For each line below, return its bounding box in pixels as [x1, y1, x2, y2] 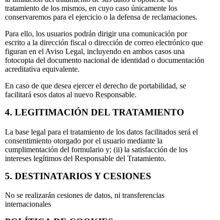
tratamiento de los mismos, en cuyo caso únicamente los [5, 4, 177, 13]
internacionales [5, 199, 51, 208]
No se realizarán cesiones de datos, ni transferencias [5, 191, 165, 199]
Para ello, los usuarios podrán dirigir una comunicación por [5, 29, 187, 38]
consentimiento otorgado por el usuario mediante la [5, 136, 163, 145]
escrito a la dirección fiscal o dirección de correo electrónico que [5, 38, 203, 47]
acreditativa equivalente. [5, 65, 80, 74]
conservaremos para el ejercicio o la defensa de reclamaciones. [5, 13, 197, 22]
